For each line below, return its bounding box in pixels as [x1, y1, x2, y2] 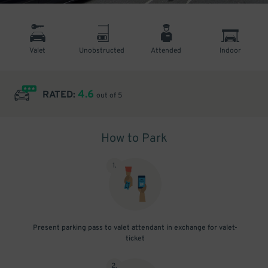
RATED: [42, 89, 78, 101]
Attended [151, 46, 182, 56]
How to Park [100, 131, 167, 147]
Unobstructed [79, 46, 125, 56]
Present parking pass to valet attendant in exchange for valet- [33, 223, 237, 233]
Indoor [220, 46, 242, 56]
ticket [126, 234, 145, 243]
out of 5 [96, 91, 122, 100]
